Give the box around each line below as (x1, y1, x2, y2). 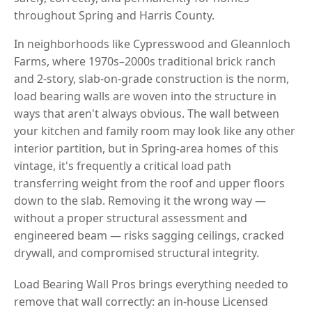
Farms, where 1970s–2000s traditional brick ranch (14, 53, 276, 69)
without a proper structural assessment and (14, 210, 247, 226)
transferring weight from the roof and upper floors (14, 175, 285, 191)
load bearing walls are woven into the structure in (14, 88, 276, 104)
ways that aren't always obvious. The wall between (14, 105, 279, 121)
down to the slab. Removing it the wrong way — (14, 192, 266, 208)
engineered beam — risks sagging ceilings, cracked (14, 227, 284, 243)
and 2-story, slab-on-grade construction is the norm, (14, 70, 289, 86)
